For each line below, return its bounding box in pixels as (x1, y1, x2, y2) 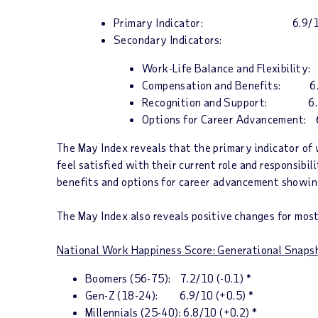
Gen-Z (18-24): (85, 288, 158, 302)
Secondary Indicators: (114, 33, 222, 46)
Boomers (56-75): (85, 271, 171, 285)
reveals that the (130, 141, 212, 154)
